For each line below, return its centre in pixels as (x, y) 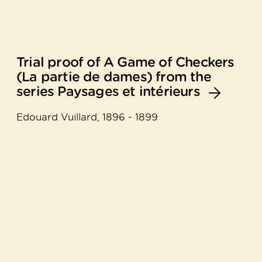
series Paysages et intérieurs (108, 92)
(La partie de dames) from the (114, 77)
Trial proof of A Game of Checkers (125, 62)
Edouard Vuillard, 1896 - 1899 (87, 117)
